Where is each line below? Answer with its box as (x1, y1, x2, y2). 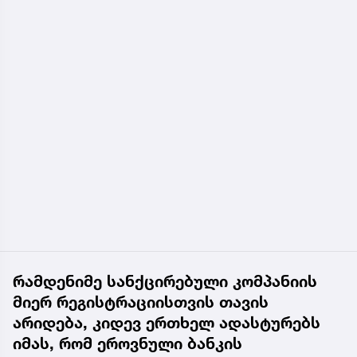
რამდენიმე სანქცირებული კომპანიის (13, 271, 317, 291)
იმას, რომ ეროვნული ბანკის (13, 333, 242, 353)
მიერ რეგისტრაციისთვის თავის (13, 292, 269, 312)
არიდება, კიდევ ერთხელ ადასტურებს (13, 312, 320, 332)
